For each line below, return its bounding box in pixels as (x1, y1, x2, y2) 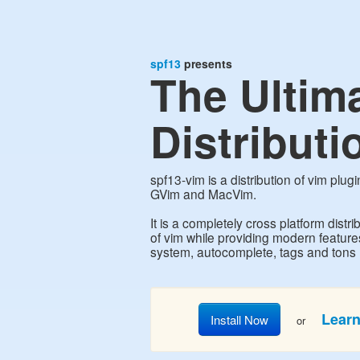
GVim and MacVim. (150, 185, 256, 202)
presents (181, 55, 232, 72)
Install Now (211, 311, 268, 328)
